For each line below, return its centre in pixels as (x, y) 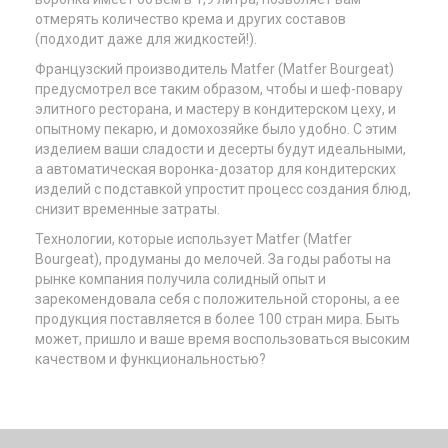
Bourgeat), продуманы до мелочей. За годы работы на (213, 259)
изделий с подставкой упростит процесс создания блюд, (223, 189)
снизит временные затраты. (127, 209)
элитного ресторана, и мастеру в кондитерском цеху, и (215, 109)
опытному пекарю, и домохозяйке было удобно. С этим (216, 129)
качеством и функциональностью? (150, 359)
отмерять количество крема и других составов (190, 19)
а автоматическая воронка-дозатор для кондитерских (215, 169)
